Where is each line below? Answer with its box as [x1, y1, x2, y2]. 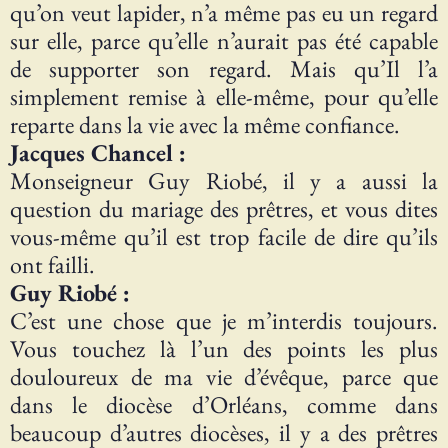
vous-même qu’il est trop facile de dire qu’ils [10, 221, 438, 253]
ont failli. [10, 249, 95, 281]
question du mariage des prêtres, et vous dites [10, 193, 438, 225]
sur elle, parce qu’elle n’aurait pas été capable [10, 25, 438, 57]
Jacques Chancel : [10, 137, 186, 169]
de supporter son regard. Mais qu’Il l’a [10, 53, 438, 85]
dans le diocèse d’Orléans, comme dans [10, 389, 438, 421]
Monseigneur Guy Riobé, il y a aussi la [10, 165, 438, 197]
